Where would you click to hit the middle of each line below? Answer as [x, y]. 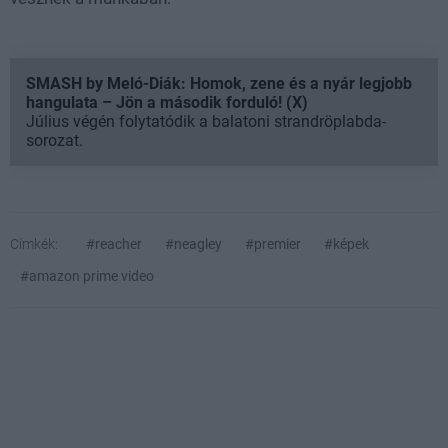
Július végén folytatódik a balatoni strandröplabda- [206, 122]
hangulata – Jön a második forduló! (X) [167, 103]
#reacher [114, 244]
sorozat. [54, 141]
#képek [346, 244]
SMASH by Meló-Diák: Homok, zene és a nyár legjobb [219, 84]
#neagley [193, 244]
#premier [273, 244]
